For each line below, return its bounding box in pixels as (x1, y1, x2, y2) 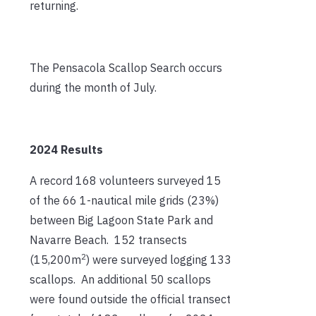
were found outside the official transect (30, 291, 231, 306)
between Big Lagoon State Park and (30, 212, 213, 227)
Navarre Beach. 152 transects (30, 232, 187, 247)
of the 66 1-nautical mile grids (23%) (30, 193, 219, 207)
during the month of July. (30, 80, 157, 95)
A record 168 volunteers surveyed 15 (30, 173, 221, 188)
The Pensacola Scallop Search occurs (30, 60, 222, 75)
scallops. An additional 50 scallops (30, 272, 211, 286)
